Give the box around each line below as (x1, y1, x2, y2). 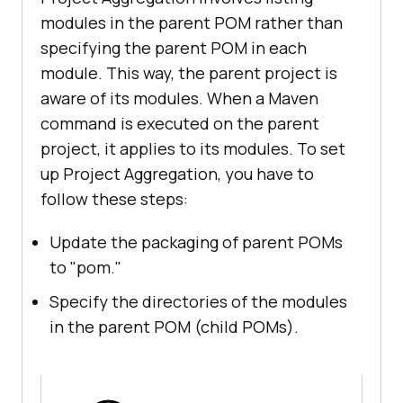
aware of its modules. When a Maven (40, 86, 318, 109)
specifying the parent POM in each (40, 36, 307, 58)
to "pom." (49, 255, 121, 278)
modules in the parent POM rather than (40, 11, 343, 33)
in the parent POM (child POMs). (49, 315, 299, 337)
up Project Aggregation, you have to (40, 162, 314, 184)
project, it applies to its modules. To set (40, 137, 345, 159)
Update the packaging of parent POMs (49, 230, 343, 253)
